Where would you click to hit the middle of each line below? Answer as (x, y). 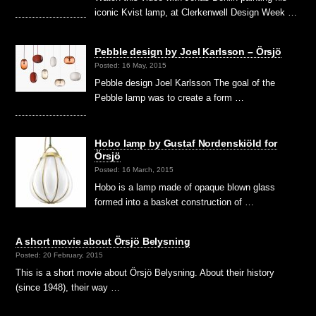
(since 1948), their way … (68, 288)
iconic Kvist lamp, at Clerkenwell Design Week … (196, 13)
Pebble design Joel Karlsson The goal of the (185, 83)
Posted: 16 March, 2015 (134, 170)
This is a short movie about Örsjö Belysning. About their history (145, 273)
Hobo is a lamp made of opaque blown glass (185, 188)
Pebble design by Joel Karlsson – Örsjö (188, 52)
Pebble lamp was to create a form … (170, 98)
